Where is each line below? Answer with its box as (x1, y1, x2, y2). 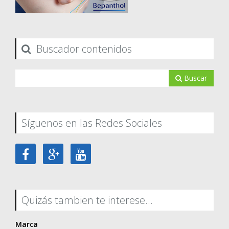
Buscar (182, 73, 207, 83)
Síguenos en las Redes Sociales (21, 116, 162, 130)
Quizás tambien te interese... (21, 193, 153, 207)
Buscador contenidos (34, 41, 132, 56)
